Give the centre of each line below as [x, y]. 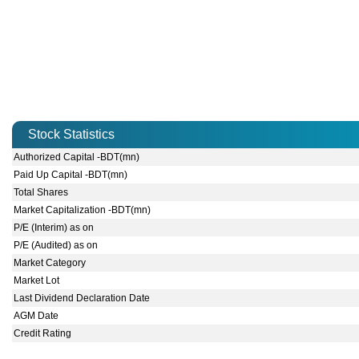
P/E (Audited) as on [56, 246]
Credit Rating [43, 334]
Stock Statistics [71, 135]
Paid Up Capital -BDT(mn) [71, 175]
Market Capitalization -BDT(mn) [83, 210]
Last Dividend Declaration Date [82, 298]
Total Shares [41, 193]
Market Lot [37, 281]
